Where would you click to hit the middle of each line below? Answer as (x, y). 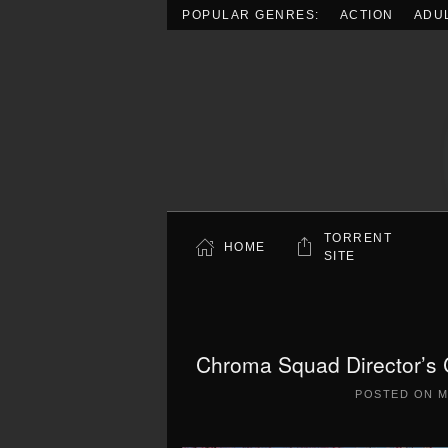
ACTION (366, 15)
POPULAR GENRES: (251, 15)
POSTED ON (397, 394)
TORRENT (357, 238)
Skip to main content (109, 55)
